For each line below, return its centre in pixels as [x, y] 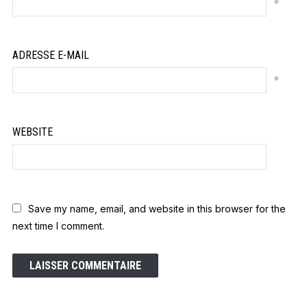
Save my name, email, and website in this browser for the [157, 209]
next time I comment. [58, 226]
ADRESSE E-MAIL [50, 56]
